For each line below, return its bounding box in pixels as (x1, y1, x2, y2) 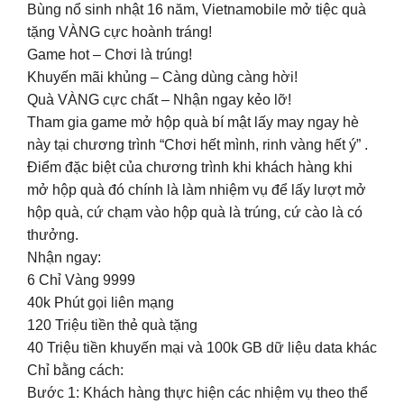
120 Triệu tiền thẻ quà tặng (27, 317, 197, 333)
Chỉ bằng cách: (27, 362, 124, 378)
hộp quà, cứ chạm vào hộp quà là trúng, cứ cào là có (27, 204, 363, 220)
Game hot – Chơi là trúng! (27, 46, 192, 62)
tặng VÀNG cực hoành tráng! (27, 23, 212, 40)
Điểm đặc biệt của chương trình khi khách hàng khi (27, 159, 353, 175)
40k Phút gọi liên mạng (27, 294, 174, 310)
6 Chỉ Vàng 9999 (27, 271, 135, 288)
